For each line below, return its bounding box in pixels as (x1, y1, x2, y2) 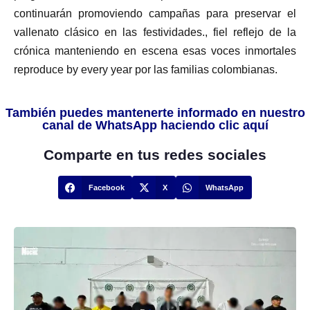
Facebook (89, 183, 125, 192)
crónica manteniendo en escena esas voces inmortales (14, 45, 296, 57)
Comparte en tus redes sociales (44, 147, 266, 163)
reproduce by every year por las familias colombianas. (14, 64, 277, 76)
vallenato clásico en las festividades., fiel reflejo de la (14, 26, 296, 39)
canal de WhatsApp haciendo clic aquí (42, 118, 268, 133)
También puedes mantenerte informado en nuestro (5, 106, 305, 120)
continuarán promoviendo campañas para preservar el (14, 8, 296, 20)
